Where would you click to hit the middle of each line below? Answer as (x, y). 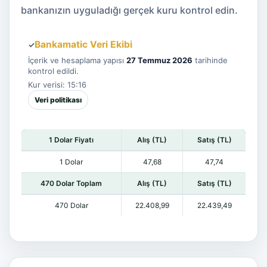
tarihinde (210, 60)
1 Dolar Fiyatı (71, 140)
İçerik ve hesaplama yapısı (77, 60)
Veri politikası (58, 100)
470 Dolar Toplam (71, 183)
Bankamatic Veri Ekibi (83, 44)
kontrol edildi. (53, 71)
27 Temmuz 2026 (159, 60)
